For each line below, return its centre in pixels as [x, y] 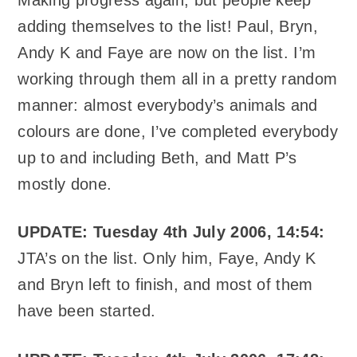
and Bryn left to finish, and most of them [165, 285]
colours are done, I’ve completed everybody [178, 131]
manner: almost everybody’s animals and [168, 105]
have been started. [87, 311]
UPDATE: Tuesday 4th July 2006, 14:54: [171, 232]
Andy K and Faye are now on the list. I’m [167, 52]
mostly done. [65, 184]
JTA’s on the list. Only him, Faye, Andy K [167, 259]
